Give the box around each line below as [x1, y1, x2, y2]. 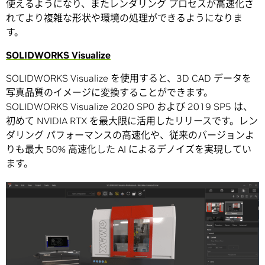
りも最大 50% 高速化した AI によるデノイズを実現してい [6, 143, 251, 156]
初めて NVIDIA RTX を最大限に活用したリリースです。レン [6, 115, 258, 127]
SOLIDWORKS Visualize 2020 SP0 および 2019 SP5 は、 [6, 101, 253, 113]
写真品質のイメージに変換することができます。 [6, 86, 213, 99]
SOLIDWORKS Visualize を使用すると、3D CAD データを [6, 72, 251, 85]
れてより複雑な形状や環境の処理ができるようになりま [6, 12, 243, 24]
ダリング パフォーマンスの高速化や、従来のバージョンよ [6, 129, 254, 141]
